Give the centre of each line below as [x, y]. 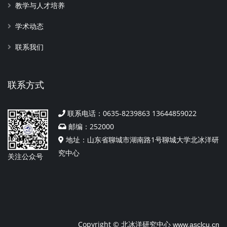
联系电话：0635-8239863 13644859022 [131, 113]
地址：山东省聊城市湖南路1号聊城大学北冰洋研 [141, 139]
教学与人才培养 [40, 5]
